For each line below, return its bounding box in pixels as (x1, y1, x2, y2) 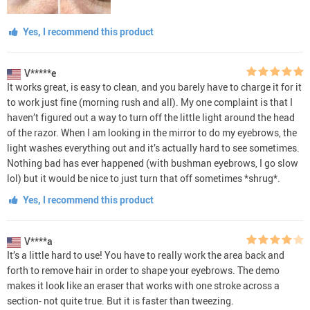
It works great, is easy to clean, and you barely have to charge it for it (7, 80, 302, 93)
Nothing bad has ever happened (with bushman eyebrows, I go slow (7, 156, 298, 170)
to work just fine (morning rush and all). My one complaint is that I (7, 95, 293, 109)
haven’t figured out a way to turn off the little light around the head (7, 110, 295, 124)
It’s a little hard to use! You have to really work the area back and (7, 248, 284, 262)
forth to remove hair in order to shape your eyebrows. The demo (7, 263, 280, 277)
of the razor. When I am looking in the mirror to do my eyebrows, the (7, 125, 297, 139)
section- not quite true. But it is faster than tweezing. (7, 293, 234, 307)
